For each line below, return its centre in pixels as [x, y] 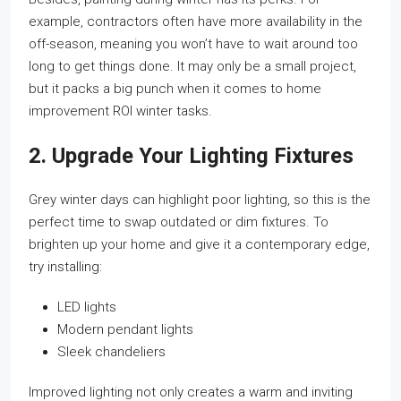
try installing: [65, 267]
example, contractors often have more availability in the [196, 22]
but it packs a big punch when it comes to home [175, 89]
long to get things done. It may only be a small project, [192, 67]
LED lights [87, 307]
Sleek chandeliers [111, 352]
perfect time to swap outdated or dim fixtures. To [179, 222]
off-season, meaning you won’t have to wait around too [193, 44]
